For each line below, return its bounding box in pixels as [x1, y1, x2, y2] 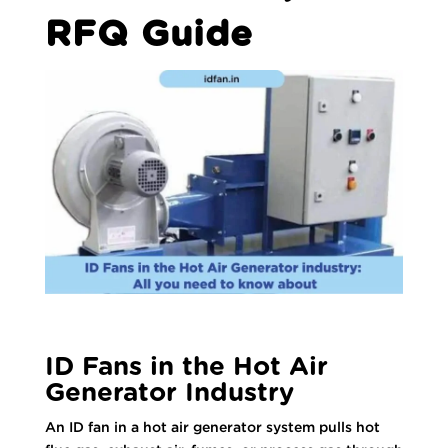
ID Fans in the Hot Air [44, 353, 328, 380]
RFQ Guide [44, 17, 253, 53]
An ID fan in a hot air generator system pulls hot [44, 418, 380, 435]
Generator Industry [44, 379, 294, 406]
